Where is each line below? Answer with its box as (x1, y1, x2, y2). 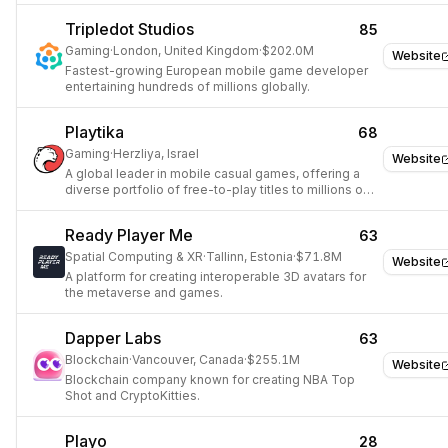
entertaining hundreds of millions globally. (65, 79, 310, 94)
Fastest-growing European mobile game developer (65, 63, 368, 78)
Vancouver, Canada (132, 352, 244, 367)
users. (65, 198, 101, 213)
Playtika (65, 122, 124, 142)
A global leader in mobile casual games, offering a (65, 166, 360, 181)
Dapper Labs (65, 328, 161, 348)
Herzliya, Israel (113, 146, 199, 161)
